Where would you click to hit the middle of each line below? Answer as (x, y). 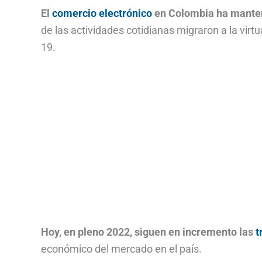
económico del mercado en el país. (121, 249)
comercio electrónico (102, 13)
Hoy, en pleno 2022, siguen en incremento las (148, 232)
